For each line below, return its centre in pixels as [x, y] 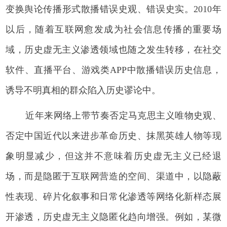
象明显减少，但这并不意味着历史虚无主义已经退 [113, 156]
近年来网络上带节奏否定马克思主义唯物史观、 [123, 115]
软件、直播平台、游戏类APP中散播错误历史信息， [113, 70]
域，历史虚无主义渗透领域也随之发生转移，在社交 [113, 49]
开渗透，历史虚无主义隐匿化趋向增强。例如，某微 [113, 217]
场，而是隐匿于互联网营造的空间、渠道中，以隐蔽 [113, 176]
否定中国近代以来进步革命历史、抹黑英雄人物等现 [113, 136]
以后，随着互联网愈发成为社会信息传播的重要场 [113, 29]
